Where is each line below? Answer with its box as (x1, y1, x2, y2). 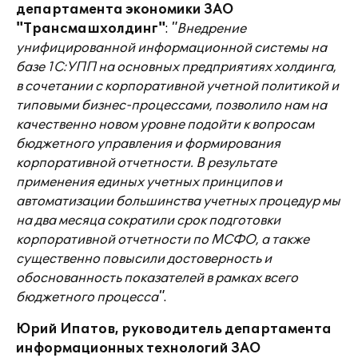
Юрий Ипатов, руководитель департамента (16, 321, 332, 337)
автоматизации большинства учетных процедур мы (16, 193, 340, 209)
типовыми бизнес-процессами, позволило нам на (16, 97, 327, 113)
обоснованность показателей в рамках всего (16, 270, 298, 286)
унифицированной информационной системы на (16, 40, 327, 56)
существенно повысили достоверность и (16, 251, 272, 267)
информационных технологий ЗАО (16, 340, 261, 356)
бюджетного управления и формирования (16, 136, 280, 152)
